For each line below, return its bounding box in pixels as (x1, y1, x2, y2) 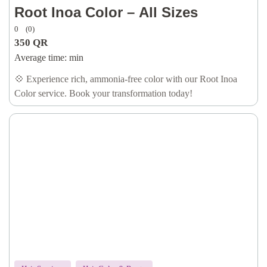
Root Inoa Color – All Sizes (14, 4, 198, 20)
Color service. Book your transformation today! (14, 88, 193, 98)
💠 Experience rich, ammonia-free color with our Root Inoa (14, 74, 237, 84)
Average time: (14, 52, 67, 63)
